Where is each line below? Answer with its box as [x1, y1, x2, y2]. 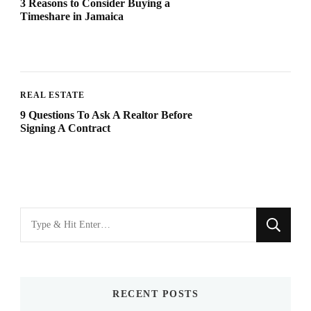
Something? [19, 253, 79, 268]
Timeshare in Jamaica [20, 10, 124, 23]
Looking [19, 210, 62, 225]
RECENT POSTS [112, 289, 199, 300]
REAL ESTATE [20, 90, 85, 101]
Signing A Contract [20, 122, 110, 135]
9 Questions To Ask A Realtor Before [20, 109, 192, 121]
